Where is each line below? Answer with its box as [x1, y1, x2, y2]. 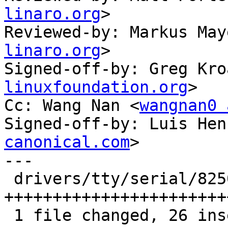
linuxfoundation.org [4, 78, 188, 97]
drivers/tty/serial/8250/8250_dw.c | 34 [4, 169, 14, 188]
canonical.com [4, 133, 130, 152]
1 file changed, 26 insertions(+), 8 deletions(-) [4, 206, 14, 225]
